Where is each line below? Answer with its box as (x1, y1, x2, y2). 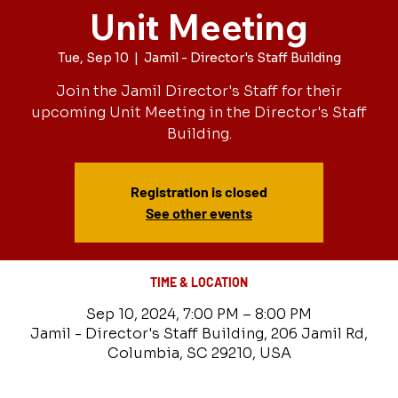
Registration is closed (131, 183, 267, 200)
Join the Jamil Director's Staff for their (56, 82, 342, 100)
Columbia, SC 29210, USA (107, 344, 291, 362)
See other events (146, 204, 252, 221)
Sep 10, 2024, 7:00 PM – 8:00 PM (86, 305, 312, 323)
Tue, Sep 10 (57, 50, 129, 66)
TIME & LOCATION (150, 275, 248, 290)
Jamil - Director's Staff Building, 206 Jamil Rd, (30, 324, 368, 343)
